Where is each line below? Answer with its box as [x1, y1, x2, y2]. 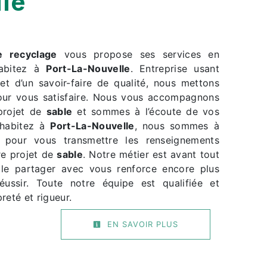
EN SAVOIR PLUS [104, 219, 178, 229]
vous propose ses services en [57, 48, 219, 61]
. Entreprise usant [130, 63, 220, 75]
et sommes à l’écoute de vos [72, 105, 219, 118]
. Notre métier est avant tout [82, 148, 219, 161]
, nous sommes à [134, 120, 219, 132]
